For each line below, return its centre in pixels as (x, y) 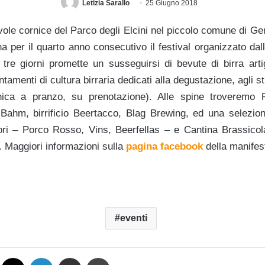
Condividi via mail (88, 257)
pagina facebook (164, 147)
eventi (134, 218)
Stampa (123, 257)
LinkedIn (67, 257)
